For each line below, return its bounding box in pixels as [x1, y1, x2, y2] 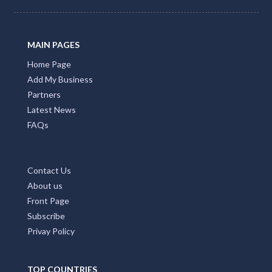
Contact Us [27, 165, 71, 175]
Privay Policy [27, 225, 75, 236]
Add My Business [27, 73, 93, 84]
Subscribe [27, 210, 65, 221]
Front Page [27, 195, 69, 206]
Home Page [27, 58, 71, 69]
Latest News [27, 104, 76, 115]
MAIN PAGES [27, 39, 80, 50]
